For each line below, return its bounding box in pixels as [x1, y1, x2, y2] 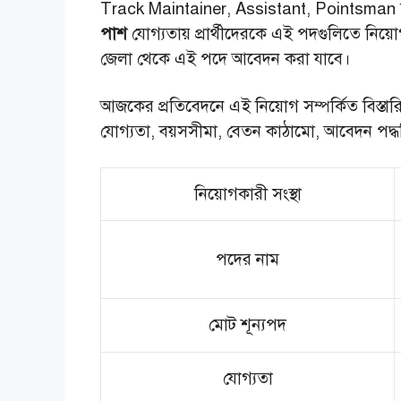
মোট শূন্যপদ [209, 313, 286, 335]
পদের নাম [216, 248, 279, 269]
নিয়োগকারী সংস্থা [193, 183, 302, 204]
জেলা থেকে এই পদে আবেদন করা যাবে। [100, 47, 354, 69]
